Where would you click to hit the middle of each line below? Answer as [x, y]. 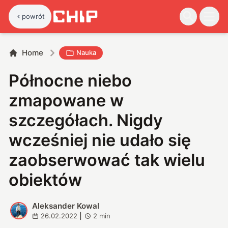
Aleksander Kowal [65, 206]
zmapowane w [66, 100]
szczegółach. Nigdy [86, 120]
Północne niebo [70, 80]
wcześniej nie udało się [100, 140]
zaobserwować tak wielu [107, 160]
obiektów [46, 180]
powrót [34, 16]
